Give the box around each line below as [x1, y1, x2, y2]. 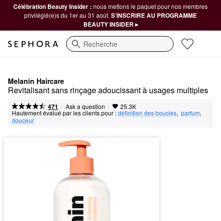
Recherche [66, 43, 100, 54]
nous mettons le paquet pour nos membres [93, 2, 208, 10]
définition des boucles [118, 109, 177, 117]
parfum [181, 109, 200, 117]
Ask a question [65, 102, 105, 110]
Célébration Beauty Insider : [13, 2, 93, 11]
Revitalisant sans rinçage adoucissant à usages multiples [8, 84, 208, 96]
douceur [12, 116, 34, 124]
